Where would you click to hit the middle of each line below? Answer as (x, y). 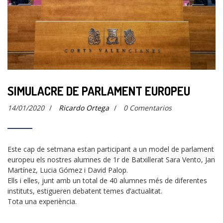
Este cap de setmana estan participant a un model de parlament (111, 149)
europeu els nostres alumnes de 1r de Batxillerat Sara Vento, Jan (111, 160)
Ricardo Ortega (84, 108)
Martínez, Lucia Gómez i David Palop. (68, 170)
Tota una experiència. (42, 202)
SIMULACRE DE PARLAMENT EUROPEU (99, 91)
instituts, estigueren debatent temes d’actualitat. (85, 191)
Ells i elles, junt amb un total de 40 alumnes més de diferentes (107, 181)
